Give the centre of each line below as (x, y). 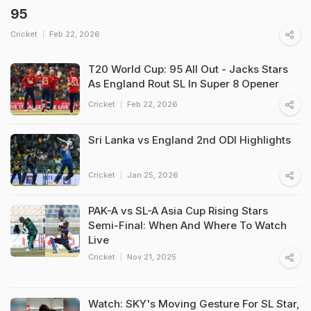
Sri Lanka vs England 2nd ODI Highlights (190, 140)
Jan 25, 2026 (153, 175)
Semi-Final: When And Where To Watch (187, 225)
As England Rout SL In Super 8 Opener (184, 83)
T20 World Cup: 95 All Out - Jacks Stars (188, 69)
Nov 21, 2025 (152, 257)
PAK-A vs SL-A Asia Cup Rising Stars (178, 210)
